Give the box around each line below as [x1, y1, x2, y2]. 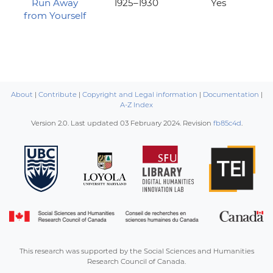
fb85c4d [213, 119, 241, 128]
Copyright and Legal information [82, 90, 197, 99]
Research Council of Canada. [87, 257, 186, 266]
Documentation [202, 90, 259, 99]
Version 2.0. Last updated [30, 119, 120, 128]
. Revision [179, 119, 213, 128]
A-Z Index [120, 101, 153, 110]
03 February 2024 [119, 119, 180, 128]
